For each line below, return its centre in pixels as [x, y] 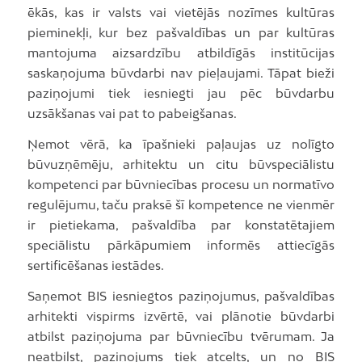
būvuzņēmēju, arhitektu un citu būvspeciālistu [181, 164]
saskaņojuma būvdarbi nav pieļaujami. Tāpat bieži [181, 73]
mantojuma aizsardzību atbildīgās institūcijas [181, 53]
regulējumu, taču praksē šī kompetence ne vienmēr [181, 205]
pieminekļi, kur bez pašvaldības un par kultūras [181, 33]
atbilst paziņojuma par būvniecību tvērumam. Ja [181, 336]
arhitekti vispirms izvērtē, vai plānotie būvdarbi [181, 316]
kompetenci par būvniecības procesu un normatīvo [181, 185]
